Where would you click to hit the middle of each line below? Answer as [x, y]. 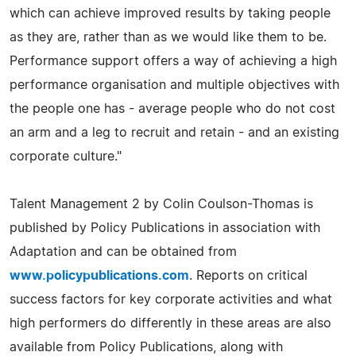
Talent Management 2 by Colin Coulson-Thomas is [161, 204]
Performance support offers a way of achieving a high [173, 61]
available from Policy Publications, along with [146, 347]
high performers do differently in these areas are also [170, 323]
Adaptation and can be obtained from [123, 252]
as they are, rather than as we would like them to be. [168, 37]
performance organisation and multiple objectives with [174, 85]
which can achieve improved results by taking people [170, 13]
